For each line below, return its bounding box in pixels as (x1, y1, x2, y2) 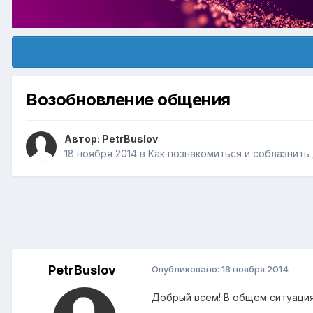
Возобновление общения (26, 89, 231, 110)
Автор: (64, 133, 102, 145)
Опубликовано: (152, 263, 221, 275)
